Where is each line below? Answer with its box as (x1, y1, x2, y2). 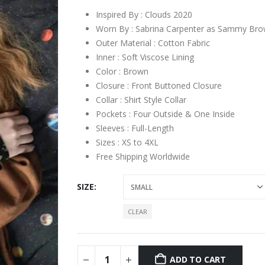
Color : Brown (95, 66, 148, 77)
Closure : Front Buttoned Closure (95, 80, 222, 92)
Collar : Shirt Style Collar (95, 94, 186, 106)
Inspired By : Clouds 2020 (95, 9, 192, 21)
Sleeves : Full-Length (95, 122, 174, 134)
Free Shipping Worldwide (95, 151, 190, 163)
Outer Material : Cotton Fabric (95, 37, 210, 49)
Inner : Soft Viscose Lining (95, 51, 194, 63)
